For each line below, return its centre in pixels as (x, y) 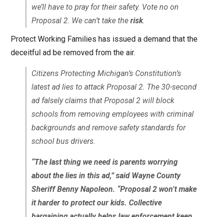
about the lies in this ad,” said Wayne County (106, 175)
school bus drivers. (63, 141)
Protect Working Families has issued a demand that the (104, 39)
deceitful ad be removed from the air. (73, 52)
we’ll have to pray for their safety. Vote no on (105, 7)
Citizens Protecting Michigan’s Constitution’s (106, 73)
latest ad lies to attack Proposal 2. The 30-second (114, 87)
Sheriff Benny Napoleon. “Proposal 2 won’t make (114, 189)
